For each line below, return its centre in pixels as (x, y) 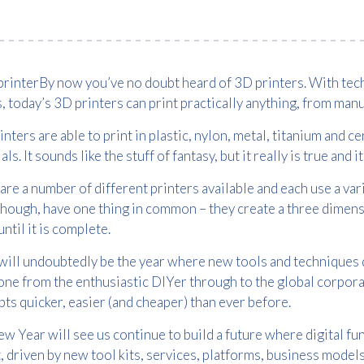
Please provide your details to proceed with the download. (182, 332)
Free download (182, 300)
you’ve (105, 82)
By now (62, 82)
